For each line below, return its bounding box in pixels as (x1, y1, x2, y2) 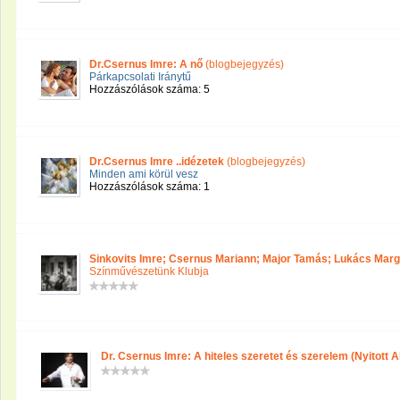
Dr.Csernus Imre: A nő (89, 58, 203, 71)
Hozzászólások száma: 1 (89, 180, 210, 193)
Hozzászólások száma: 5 (89, 83, 210, 96)
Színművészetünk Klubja (89, 265, 209, 278)
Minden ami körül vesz (89, 168, 198, 180)
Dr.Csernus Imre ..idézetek (89, 155, 224, 168)
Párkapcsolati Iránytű (89, 71, 191, 83)
